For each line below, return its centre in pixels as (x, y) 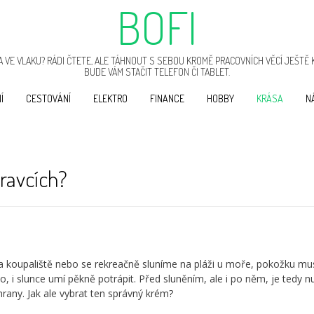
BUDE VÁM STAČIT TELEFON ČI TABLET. (157, 72)
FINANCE (167, 98)
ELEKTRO (110, 98)
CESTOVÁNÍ (48, 98)
